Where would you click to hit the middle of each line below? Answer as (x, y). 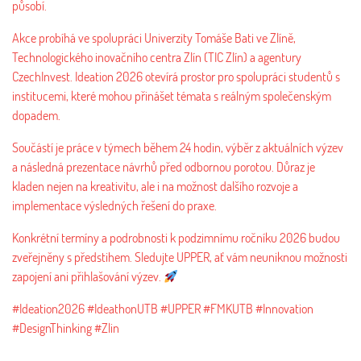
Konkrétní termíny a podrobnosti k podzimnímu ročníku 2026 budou (176, 237)
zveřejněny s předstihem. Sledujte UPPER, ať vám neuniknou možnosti (180, 257)
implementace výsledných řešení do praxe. (114, 205)
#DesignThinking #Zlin (66, 328)
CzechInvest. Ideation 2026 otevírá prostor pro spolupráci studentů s (176, 76)
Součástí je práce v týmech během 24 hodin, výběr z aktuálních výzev (178, 147)
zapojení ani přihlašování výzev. (88, 276)
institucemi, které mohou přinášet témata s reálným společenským (172, 95)
